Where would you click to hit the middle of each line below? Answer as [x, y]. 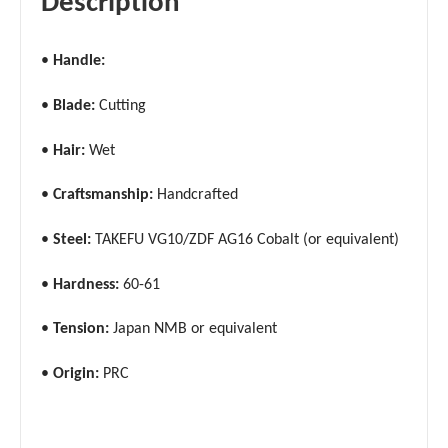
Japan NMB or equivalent [193, 329]
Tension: [81, 329]
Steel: [72, 239]
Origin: [76, 373]
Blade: [74, 105]
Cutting [120, 105]
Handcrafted [195, 195]
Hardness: [86, 284]
